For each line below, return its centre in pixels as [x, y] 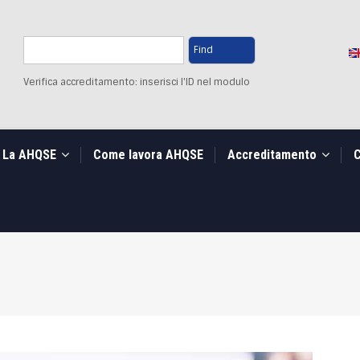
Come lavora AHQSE [148, 155]
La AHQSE [31, 155]
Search [39, 28]
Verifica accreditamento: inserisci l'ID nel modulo [136, 82]
